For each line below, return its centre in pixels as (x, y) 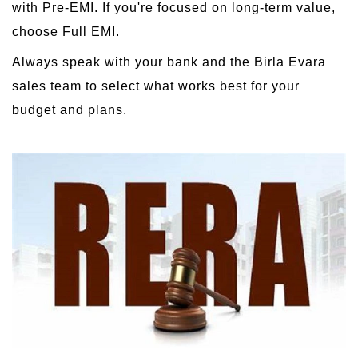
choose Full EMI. (66, 31)
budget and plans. (70, 109)
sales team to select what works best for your (156, 86)
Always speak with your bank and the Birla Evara (169, 62)
